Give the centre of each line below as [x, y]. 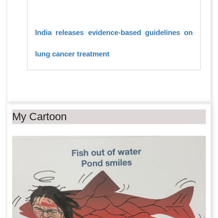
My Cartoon [39, 116]
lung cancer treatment [72, 54]
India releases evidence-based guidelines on [114, 32]
